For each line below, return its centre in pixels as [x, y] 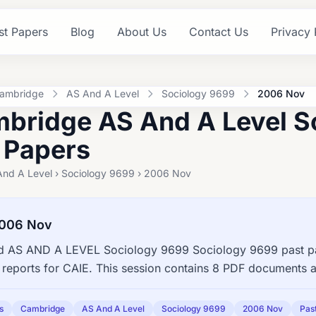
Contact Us [218, 32]
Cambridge [43, 309]
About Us [141, 32]
